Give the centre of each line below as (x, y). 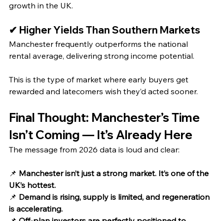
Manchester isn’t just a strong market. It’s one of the (115, 173)
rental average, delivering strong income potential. (102, 56)
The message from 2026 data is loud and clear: (94, 150)
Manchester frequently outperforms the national (99, 44)
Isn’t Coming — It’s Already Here (101, 135)
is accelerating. (36, 209)
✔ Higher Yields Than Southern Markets (105, 30)
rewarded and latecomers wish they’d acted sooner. (103, 92)
